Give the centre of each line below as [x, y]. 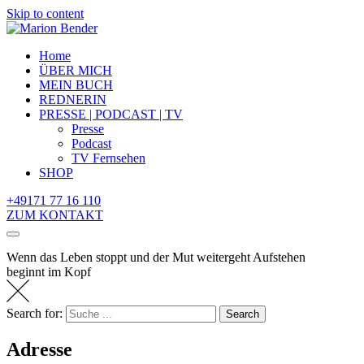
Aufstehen [279, 257]
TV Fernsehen [108, 158]
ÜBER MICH [76, 70]
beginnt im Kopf [49, 272]
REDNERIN [73, 100]
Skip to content [45, 13]
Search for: [35, 314]
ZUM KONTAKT [55, 215]
